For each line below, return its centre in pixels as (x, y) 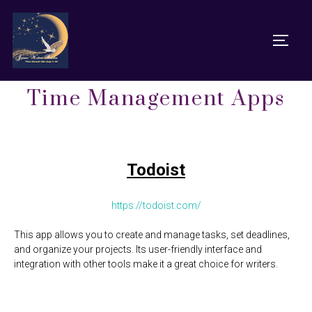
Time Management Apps (156, 99)
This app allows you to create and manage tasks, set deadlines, (152, 235)
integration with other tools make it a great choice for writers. (146, 264)
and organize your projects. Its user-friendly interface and (138, 249)
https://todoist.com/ (156, 205)
